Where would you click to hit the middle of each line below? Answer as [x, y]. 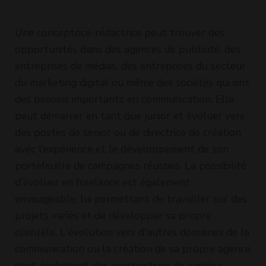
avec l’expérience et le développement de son [122, 149]
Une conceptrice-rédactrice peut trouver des [120, 32]
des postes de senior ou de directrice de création [128, 132]
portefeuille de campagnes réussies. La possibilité [131, 165]
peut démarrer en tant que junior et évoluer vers [130, 115]
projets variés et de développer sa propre [113, 215]
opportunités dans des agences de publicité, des [128, 49]
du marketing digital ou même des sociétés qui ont [132, 82]
